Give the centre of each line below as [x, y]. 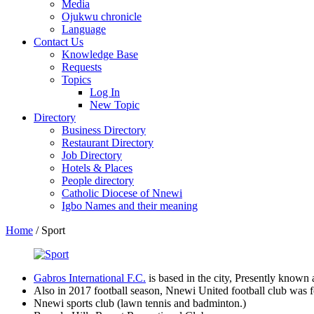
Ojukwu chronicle [102, 16]
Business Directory [104, 130]
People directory [98, 180]
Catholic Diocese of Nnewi [122, 193]
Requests [82, 67]
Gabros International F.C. [90, 278]
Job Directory [92, 155]
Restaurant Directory [108, 143]
